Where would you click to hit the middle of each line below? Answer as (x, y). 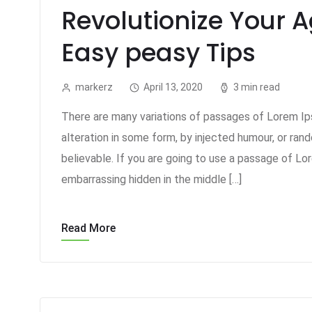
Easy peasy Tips (158, 53)
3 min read (257, 87)
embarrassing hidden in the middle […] (151, 179)
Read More (88, 228)
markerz (94, 87)
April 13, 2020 (173, 87)
